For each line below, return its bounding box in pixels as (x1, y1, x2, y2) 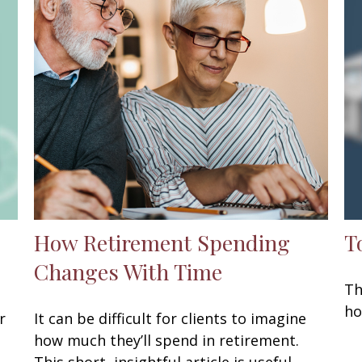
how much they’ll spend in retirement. (34, 330, 300, 350)
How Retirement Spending (34, 227, 291, 257)
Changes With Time (34, 256, 223, 286)
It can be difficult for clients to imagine (34, 308, 307, 328)
